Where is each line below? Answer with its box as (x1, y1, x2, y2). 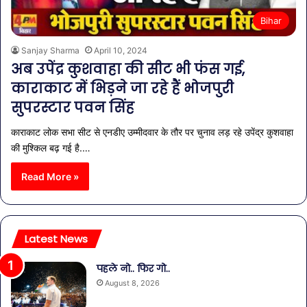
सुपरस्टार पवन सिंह (11, 98, 134, 118)
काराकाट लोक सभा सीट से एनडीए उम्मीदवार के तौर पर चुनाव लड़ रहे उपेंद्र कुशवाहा (11, 126, 293, 138)
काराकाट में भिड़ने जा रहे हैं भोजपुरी (11, 79, 234, 99)
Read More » (21, 171, 79, 183)
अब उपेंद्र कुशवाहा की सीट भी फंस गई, (11, 60, 245, 79)
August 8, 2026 (105, 278, 160, 288)
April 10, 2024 (94, 45, 147, 56)
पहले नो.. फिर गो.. (97, 262, 170, 276)
